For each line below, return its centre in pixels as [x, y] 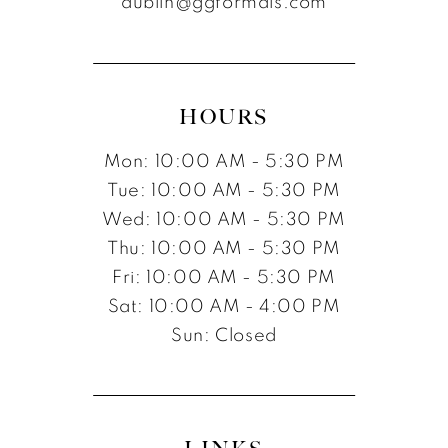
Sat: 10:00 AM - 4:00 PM [224, 305]
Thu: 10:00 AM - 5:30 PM [224, 247]
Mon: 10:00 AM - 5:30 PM [224, 160]
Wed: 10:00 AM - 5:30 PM [224, 218]
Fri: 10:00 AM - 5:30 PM [224, 276]
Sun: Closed [224, 334]
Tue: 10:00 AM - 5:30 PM [224, 189]
